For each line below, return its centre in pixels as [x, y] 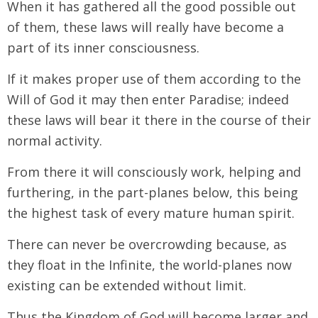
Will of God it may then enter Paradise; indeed [148, 99]
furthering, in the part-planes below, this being [153, 192]
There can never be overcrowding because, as [147, 244]
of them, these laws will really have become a [146, 27]
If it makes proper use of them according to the [154, 78]
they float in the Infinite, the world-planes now [149, 264]
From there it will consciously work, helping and [154, 171]
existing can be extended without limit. [127, 285]
